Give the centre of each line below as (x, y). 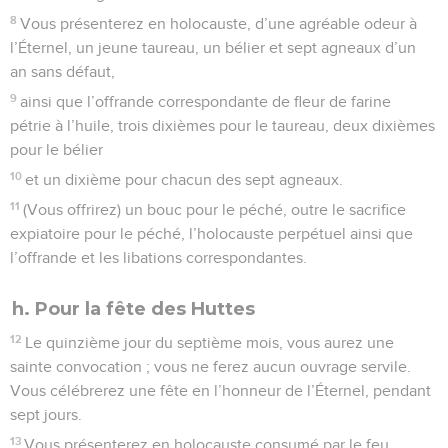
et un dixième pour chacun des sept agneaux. (184, 179)
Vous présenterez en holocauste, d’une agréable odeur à (219, 23)
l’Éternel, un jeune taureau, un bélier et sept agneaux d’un (213, 47)
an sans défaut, (62, 71)
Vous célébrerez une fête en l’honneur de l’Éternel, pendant (220, 390)
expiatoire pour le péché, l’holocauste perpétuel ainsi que (211, 233)
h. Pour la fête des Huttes (133, 308)
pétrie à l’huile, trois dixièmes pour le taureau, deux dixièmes (222, 125)
